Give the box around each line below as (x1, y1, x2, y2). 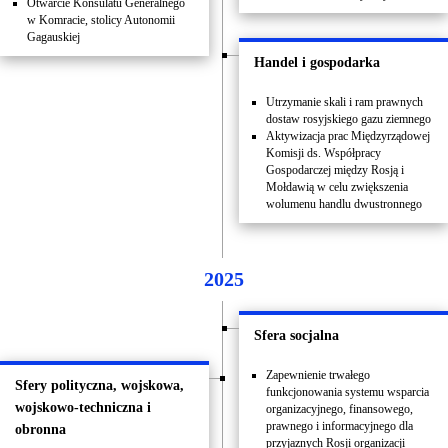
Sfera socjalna (254, 328, 339, 343)
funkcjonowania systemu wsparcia (266, 385, 429, 399)
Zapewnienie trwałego (266, 368, 370, 382)
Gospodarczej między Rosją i (266, 163, 404, 177)
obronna (15, 422, 66, 437)
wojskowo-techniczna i (15, 400, 151, 415)
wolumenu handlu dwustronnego (266, 197, 422, 211)
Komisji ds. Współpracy (266, 146, 381, 160)
